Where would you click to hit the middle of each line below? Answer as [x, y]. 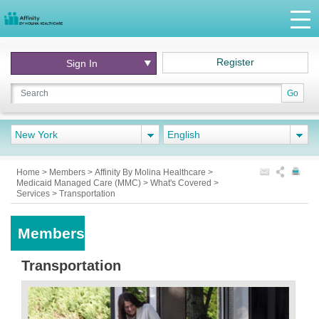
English [184, 135]
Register [236, 62]
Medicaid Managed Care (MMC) [80, 183]
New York [36, 135]
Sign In [82, 63]
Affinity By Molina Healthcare [151, 172]
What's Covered [182, 183]
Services [34, 194]
